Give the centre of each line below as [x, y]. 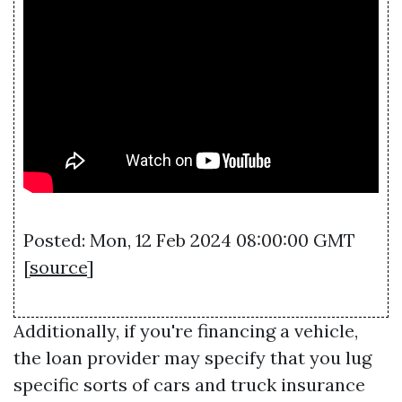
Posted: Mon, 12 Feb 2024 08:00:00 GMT [189, 240]
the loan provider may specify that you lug [192, 357]
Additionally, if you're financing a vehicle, [186, 330]
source [58, 267]
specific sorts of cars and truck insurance [189, 384]
